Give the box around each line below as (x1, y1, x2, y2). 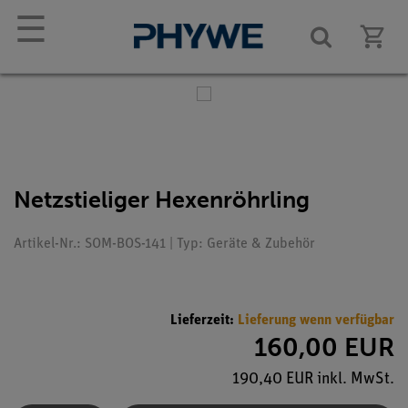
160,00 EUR (254, 331, 394, 362)
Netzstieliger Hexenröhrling (14, 186, 310, 214)
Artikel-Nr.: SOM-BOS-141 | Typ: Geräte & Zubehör (14, 237, 315, 251)
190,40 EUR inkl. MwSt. (232, 370, 394, 388)
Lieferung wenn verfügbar (238, 312, 394, 328)
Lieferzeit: (170, 312, 238, 328)
